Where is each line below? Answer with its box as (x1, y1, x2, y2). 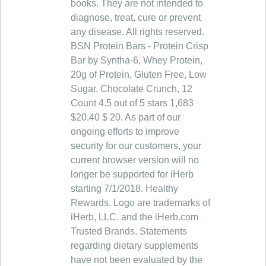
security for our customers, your (71, 141, 201, 151)
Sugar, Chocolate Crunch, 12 (71, 84, 192, 94)
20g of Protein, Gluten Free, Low (71, 69, 207, 80)
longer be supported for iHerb (71, 169, 194, 179)
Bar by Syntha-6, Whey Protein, (71, 55, 202, 65)
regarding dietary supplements (71, 240, 198, 251)
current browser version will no (71, 155, 199, 165)
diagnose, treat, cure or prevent (71, 12, 201, 23)
